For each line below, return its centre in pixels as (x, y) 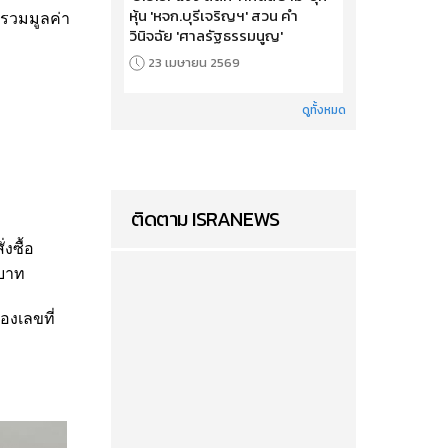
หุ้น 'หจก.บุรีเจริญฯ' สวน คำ (213, 15)
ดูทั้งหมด (324, 109)
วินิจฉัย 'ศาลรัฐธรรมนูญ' (206, 35)
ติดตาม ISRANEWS (205, 218)
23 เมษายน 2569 (194, 62)
